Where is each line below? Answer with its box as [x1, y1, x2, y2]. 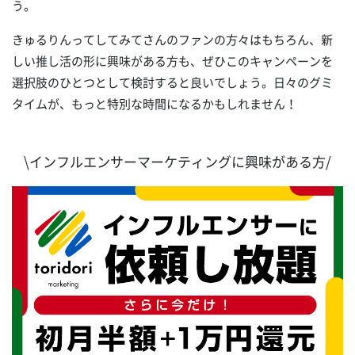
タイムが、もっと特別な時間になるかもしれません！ [12, 95, 297, 113]
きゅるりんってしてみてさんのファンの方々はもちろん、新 [12, 31, 333, 49]
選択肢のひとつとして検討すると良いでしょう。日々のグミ [12, 74, 333, 92]
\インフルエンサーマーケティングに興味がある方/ [24, 151, 331, 172]
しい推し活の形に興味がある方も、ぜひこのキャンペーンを [12, 52, 333, 71]
